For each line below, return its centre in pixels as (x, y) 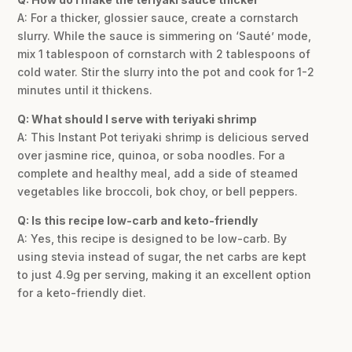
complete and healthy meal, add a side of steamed (158, 173)
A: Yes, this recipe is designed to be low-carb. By (152, 238)
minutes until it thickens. (85, 90)
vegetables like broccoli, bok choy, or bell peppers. (158, 191)
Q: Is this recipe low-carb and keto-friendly (138, 220)
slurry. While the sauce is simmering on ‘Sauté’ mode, (165, 35)
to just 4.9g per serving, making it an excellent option (165, 274)
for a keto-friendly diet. (82, 292)
